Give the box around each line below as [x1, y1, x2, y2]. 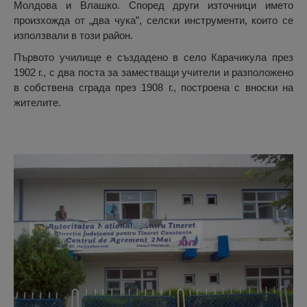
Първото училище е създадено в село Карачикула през [14, 51, 293, 64]
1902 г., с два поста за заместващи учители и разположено [14, 66, 293, 79]
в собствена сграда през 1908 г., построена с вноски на [14, 82, 293, 94]
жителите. [14, 97, 61, 109]
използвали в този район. [14, 29, 133, 42]
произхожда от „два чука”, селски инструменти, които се [14, 14, 293, 27]
